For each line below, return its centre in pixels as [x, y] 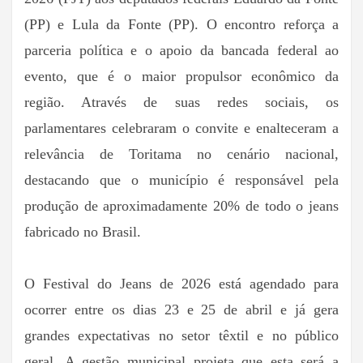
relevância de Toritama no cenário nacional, [181, 154]
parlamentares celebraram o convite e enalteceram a [181, 128]
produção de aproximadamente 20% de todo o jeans [181, 205]
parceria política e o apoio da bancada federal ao [181, 50]
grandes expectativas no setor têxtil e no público [181, 335]
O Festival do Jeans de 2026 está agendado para [181, 283]
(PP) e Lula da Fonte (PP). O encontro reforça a [181, 24]
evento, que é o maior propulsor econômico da [181, 76]
